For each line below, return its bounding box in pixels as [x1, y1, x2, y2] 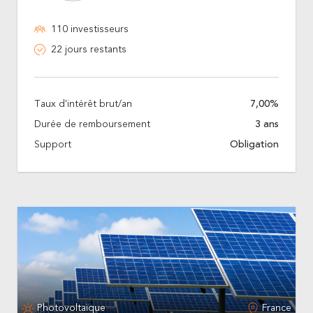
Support [34, 139, 71, 150]
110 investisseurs [51, 24, 129, 34]
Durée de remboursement [34, 119, 150, 129]
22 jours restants [51, 44, 126, 54]
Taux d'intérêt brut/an [34, 99, 132, 109]
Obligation [230, 139, 279, 150]
